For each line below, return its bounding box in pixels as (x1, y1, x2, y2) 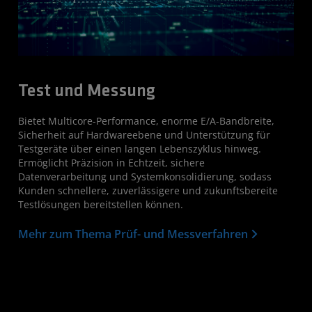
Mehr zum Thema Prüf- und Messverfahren (18, 226, 251, 242)
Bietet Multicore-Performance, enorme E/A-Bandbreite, (18, 114, 274, 127)
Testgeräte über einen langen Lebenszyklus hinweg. (18, 141, 261, 155)
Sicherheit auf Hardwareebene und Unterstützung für (18, 127, 270, 141)
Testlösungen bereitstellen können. (18, 197, 183, 211)
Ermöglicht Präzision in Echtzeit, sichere (18, 155, 205, 169)
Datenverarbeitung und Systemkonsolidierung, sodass (18, 169, 272, 183)
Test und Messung (18, 82, 155, 100)
